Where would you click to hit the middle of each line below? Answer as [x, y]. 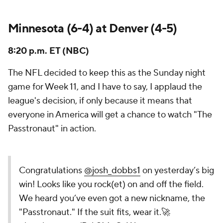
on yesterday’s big [177, 170]
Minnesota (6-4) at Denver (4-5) [93, 29]
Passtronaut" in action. [53, 129]
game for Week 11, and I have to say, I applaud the [105, 87]
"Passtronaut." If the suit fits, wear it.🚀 [95, 212]
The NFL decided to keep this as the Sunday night [107, 73]
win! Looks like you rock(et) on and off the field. [111, 184]
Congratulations [52, 170]
